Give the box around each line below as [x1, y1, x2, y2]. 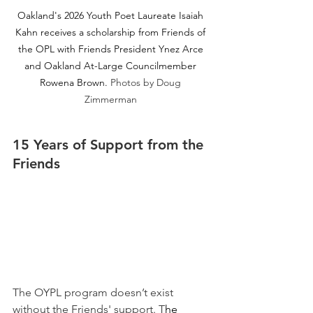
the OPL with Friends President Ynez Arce [17, 43, 206, 56]
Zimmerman [84, 93, 140, 106]
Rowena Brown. [40, 76, 108, 89]
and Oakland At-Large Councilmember [24, 59, 199, 73]
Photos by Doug [110, 76, 184, 89]
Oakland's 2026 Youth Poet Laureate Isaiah [17, 9, 206, 22]
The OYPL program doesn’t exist [13, 286, 176, 300]
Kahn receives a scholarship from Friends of [15, 26, 208, 39]
